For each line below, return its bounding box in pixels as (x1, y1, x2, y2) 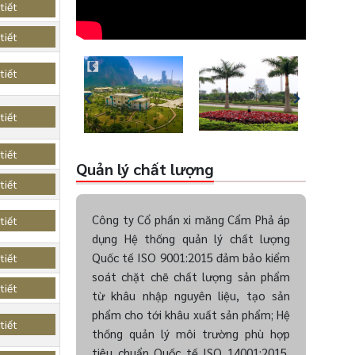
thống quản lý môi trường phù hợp (92, 325, 290, 341)
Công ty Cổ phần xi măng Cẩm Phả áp (92, 211, 290, 227)
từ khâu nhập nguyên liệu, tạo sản (92, 287, 290, 303)
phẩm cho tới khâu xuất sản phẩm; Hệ (92, 306, 290, 322)
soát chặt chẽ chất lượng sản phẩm (92, 268, 290, 284)
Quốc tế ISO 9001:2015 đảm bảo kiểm (92, 249, 290, 265)
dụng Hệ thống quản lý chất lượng (92, 230, 290, 246)
